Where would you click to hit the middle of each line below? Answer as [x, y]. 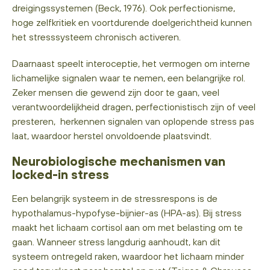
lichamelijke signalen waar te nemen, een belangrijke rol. [129, 77]
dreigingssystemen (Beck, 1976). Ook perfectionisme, [124, 8]
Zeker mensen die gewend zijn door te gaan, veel [116, 92]
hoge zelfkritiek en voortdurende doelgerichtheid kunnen [132, 22]
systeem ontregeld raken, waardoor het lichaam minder [128, 256]
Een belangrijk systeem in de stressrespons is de [115, 198]
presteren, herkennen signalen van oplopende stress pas [133, 121]
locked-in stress [61, 174]
